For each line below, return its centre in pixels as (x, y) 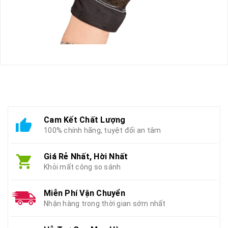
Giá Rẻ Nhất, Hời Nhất (86, 156)
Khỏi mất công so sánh (82, 167)
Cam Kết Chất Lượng (85, 120)
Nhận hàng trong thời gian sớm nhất (105, 203)
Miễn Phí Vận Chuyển (84, 193)
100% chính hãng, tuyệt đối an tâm (103, 130)
